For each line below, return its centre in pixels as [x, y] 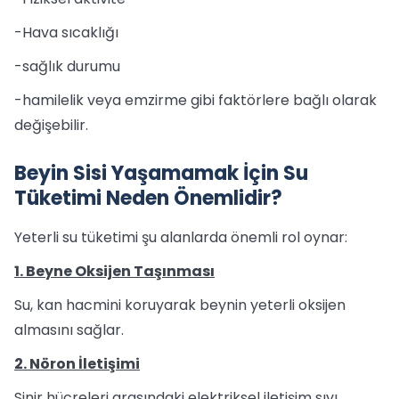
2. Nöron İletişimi [77, 364]
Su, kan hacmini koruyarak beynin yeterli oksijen [180, 305]
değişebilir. [51, 125]
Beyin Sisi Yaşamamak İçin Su [161, 173]
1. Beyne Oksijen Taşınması [114, 271]
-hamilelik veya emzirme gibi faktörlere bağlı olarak [195, 100]
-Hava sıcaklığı [66, 33]
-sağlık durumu [67, 66]
